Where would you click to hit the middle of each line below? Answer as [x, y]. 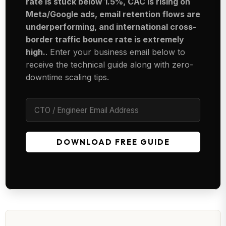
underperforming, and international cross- [111, 26]
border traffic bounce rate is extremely [105, 39]
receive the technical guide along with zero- [109, 64]
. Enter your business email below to [115, 52]
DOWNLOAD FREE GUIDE [113, 142]
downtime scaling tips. [67, 77]
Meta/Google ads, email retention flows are [113, 14]
